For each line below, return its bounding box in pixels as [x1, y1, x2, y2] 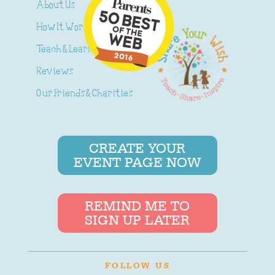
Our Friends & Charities [36, 88, 133, 100]
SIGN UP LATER [85, 211, 190, 228]
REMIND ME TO [85, 197, 190, 214]
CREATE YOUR [89, 140, 186, 157]
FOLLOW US [104, 260, 171, 270]
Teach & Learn [36, 44, 93, 56]
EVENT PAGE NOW [74, 154, 201, 171]
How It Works [36, 22, 93, 34]
